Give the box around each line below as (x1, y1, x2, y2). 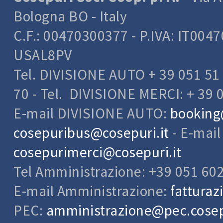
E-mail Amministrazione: (13, 182, 170, 200)
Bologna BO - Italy (13, 7, 127, 25)
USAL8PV (13, 46, 72, 64)
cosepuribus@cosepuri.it (13, 123, 169, 142)
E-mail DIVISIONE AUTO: (13, 104, 170, 122)
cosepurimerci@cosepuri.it (13, 143, 182, 161)
